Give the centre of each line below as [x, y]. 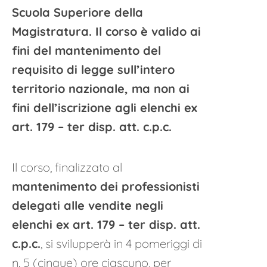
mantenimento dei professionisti [106, 186]
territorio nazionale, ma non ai [101, 89]
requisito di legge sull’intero [93, 69]
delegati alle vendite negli [88, 205]
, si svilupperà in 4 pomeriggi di [121, 243]
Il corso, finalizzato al [67, 167]
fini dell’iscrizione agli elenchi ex [105, 108]
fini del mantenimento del [86, 50]
